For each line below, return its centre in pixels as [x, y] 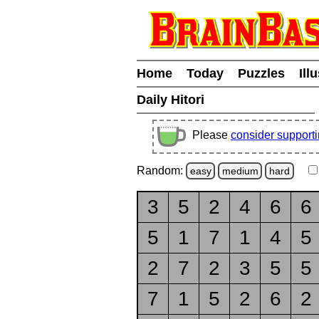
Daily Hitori [172, 100]
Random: [161, 170]
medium [240, 171]
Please [211, 135]
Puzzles [261, 73]
